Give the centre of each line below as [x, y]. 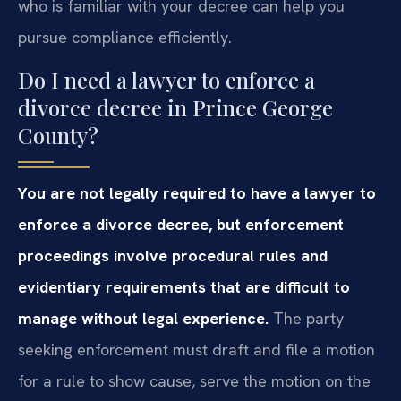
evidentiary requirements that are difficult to [184, 286]
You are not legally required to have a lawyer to [197, 192]
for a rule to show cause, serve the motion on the [194, 380]
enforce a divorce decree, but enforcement [181, 224]
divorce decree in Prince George [175, 107]
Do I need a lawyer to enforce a [166, 79]
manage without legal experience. [143, 318]
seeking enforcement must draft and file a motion [196, 349]
